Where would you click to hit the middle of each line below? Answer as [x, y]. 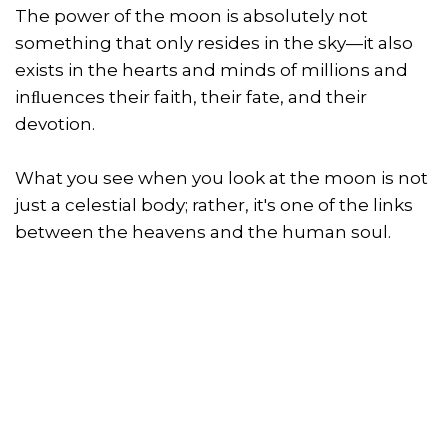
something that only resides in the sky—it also [214, 43]
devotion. [55, 124]
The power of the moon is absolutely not [191, 16]
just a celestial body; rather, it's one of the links [214, 205]
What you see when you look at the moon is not [221, 178]
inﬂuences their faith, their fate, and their [191, 97]
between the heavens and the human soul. [203, 232]
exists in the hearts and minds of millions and [211, 70]
